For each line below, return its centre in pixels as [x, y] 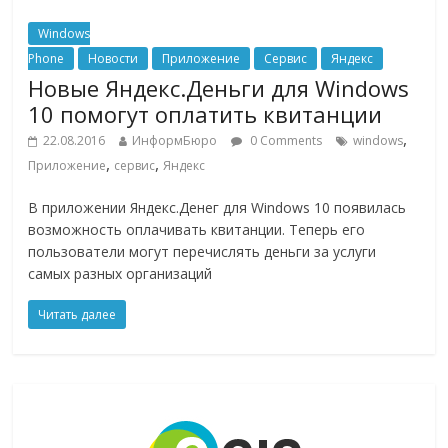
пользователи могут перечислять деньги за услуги [202, 252]
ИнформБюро [175, 141]
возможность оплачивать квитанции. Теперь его [197, 230]
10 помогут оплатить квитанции [205, 114]
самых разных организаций [120, 274]
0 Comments [285, 141]
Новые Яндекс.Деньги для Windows [219, 88]
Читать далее [77, 315]
